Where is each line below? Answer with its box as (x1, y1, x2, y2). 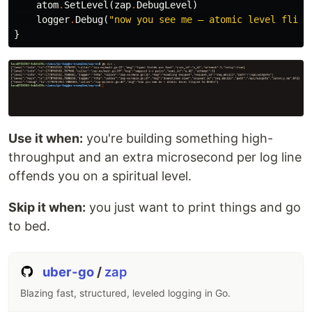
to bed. (8, 219, 50, 234)
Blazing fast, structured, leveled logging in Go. (20, 287, 231, 299)
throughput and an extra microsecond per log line (8, 150, 302, 165)
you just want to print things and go (86, 200, 301, 215)
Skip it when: (8, 200, 86, 215)
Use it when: (8, 131, 83, 146)
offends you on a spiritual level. (8, 169, 192, 184)
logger (36, 14, 70, 26)
